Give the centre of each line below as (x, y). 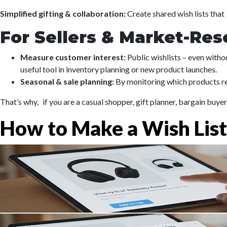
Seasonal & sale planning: (68, 81)
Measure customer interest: (73, 57)
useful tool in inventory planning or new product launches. (119, 69)
